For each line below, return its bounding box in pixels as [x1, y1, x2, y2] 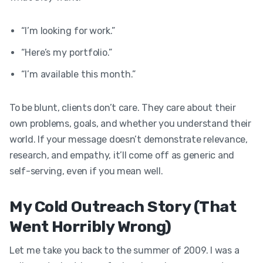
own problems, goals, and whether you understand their [9, 117, 251, 129]
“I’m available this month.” [21, 68, 136, 80]
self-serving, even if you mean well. [9, 165, 163, 177]
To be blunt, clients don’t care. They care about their [9, 102, 236, 113]
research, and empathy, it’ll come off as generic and [9, 149, 234, 161]
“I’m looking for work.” [21, 25, 115, 36]
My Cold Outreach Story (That [9, 197, 237, 216]
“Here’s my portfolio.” [21, 46, 113, 58]
